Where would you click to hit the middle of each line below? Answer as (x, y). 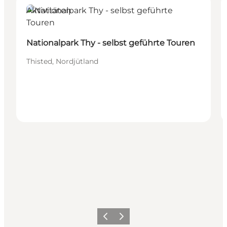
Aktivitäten (49, 10)
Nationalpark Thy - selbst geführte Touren (111, 43)
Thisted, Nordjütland (62, 61)
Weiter (125, 219)
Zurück (109, 219)
